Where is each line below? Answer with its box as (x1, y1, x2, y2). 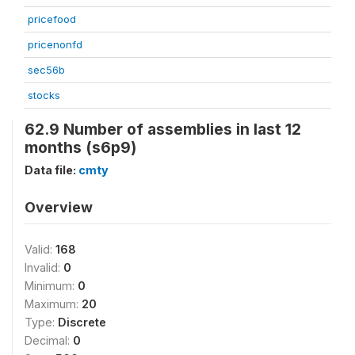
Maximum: (25, 296, 82, 311)
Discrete (58, 315, 106, 329)
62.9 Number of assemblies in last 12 (25, 119, 301, 139)
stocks (28, 88, 60, 101)
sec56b (28, 63, 65, 76)
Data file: (25, 162, 78, 177)
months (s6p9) (25, 137, 136, 157)
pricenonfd (28, 37, 82, 51)
